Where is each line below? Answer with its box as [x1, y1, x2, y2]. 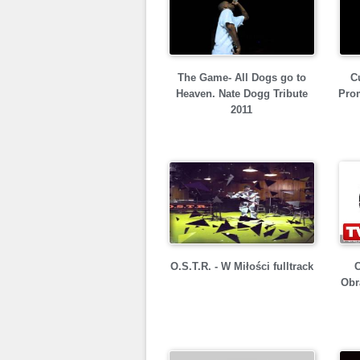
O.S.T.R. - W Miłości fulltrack [170, 260, 313, 272]
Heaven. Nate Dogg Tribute [175, 88, 308, 100]
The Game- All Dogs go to [177, 72, 306, 84]
